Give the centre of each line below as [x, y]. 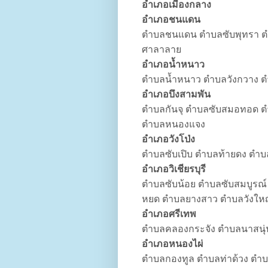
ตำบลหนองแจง [173, 124]
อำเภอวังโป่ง [168, 139]
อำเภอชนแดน [171, 20]
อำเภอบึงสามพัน [176, 95]
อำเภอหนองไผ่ [172, 244]
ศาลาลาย [162, 50]
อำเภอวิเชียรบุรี [174, 169]
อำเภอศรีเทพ [169, 214]
